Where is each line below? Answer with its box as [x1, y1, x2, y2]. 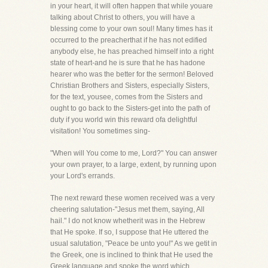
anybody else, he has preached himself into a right [50, 47, 214, 56]
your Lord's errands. [50, 172, 115, 180]
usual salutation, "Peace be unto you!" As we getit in [50, 239, 217, 248]
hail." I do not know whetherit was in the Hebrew [50, 217, 205, 225]
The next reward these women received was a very [50, 194, 215, 202]
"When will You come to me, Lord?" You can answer [50, 149, 217, 157]
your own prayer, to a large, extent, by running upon [50, 160, 217, 169]
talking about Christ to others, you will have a [50, 13, 195, 22]
